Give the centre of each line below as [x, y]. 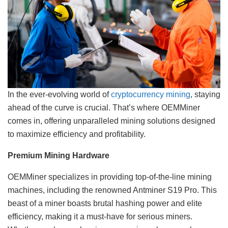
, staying [205, 95]
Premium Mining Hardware [59, 156]
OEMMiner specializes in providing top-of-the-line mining [110, 177]
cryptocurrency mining [151, 95]
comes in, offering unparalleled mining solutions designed [111, 121]
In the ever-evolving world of [59, 95]
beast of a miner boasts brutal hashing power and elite [105, 204]
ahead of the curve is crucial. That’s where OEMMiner [104, 108]
